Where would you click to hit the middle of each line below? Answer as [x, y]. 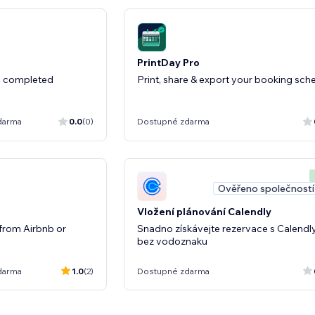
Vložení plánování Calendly [204, 212]
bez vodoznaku [172, 241]
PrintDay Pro [168, 62]
